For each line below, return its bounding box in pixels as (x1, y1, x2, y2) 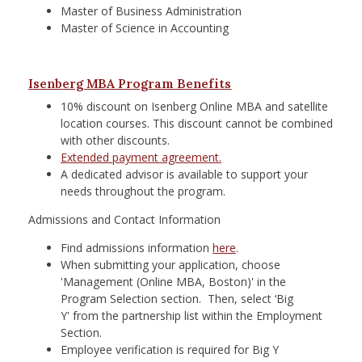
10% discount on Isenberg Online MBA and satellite (61, 99, 328, 115)
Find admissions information (61, 240, 213, 256)
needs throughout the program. (61, 183, 225, 200)
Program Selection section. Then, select (61, 291, 275, 307)
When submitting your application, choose (61, 257, 280, 273)
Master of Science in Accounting (61, 20, 229, 36)
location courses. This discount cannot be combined (61, 116, 333, 132)
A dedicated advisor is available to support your (61, 166, 308, 183)
